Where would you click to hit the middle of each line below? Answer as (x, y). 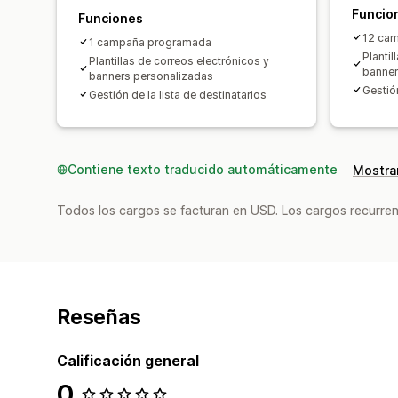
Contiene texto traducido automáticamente (203, 169)
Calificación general (128, 360)
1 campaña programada (150, 42)
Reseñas (99, 317)
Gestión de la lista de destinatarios (178, 94)
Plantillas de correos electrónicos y (179, 60)
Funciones (111, 18)
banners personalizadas (151, 76)
